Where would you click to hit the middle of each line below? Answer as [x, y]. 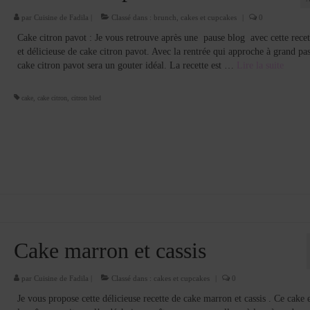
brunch [165, 18]
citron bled [86, 98]
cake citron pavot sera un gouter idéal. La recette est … [127, 66]
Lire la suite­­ [260, 66]
